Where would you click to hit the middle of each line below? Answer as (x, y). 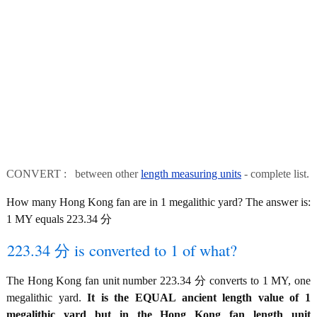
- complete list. (275, 174)
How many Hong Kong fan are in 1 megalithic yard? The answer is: (158, 202)
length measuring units (191, 174)
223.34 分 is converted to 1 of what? (122, 250)
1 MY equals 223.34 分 (59, 219)
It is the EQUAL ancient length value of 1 (199, 298)
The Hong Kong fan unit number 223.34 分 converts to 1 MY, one (158, 281)
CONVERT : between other (74, 174)
